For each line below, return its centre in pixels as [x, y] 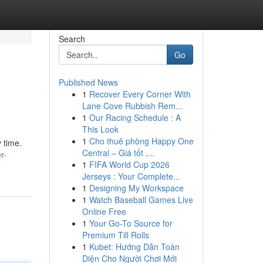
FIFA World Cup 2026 [129, 164]
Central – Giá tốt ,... [118, 153]
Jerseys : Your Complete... [131, 176]
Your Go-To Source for [131, 223]
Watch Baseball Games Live [141, 200]
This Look [100, 129]
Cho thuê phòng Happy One [141, 141]
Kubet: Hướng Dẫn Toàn [134, 247]
